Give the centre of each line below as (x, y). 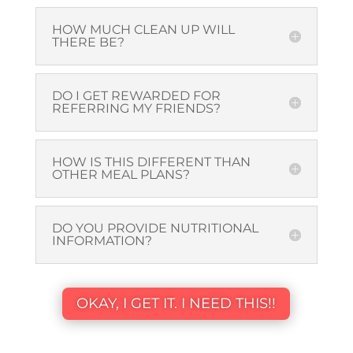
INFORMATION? (102, 240)
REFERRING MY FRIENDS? (136, 108)
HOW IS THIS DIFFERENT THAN (151, 162)
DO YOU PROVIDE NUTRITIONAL (155, 228)
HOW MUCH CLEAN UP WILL (143, 29)
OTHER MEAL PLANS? (121, 174)
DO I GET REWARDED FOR (136, 95)
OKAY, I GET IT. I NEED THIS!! (176, 304)
